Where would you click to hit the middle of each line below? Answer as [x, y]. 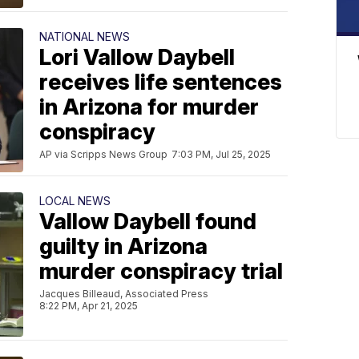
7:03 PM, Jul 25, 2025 [221, 154]
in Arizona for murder [149, 107]
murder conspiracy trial [161, 271]
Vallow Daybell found [148, 221]
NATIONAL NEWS [85, 36]
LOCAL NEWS [75, 200]
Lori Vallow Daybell [137, 57]
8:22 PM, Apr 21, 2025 [89, 305]
